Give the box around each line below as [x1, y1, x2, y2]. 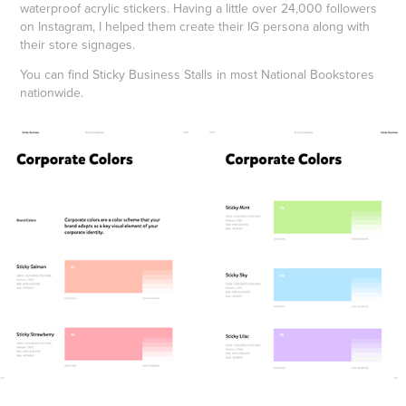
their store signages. [20, 34, 136, 53]
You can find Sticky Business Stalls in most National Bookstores [20, 64, 375, 83]
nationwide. [20, 82, 84, 101]
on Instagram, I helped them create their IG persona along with [20, 16, 371, 35]
